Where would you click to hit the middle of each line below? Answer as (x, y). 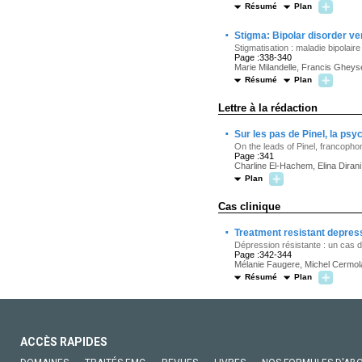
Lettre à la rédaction (268, 108)
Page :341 (254, 156)
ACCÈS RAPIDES (64, 342)
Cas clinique (249, 206)
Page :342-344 (263, 255)
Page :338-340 (263, 57)
